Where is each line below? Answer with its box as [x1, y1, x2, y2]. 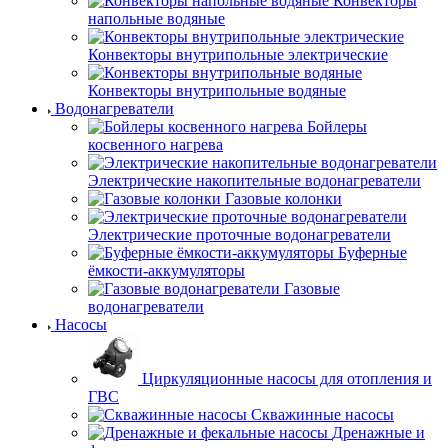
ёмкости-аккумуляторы [88, 262, 245, 279]
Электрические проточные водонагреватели [88, 226, 391, 243]
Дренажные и [332, 424, 425, 441]
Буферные [338, 244, 407, 261]
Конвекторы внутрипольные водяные [88, 82, 346, 99]
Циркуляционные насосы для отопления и [142, 370, 432, 387]
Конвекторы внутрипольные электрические [88, 46, 388, 63]
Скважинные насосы [251, 406, 394, 423]
